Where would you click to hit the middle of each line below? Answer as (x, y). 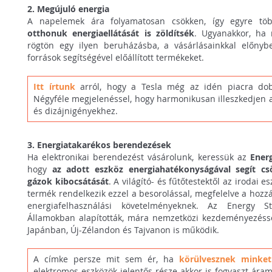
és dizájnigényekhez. (76, 111)
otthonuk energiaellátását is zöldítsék (111, 33)
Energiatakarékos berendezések (104, 144)
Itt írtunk (54, 87)
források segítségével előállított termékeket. (116, 58)
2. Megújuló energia (69, 9)
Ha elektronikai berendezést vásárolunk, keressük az (139, 157)
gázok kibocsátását (68, 181)
